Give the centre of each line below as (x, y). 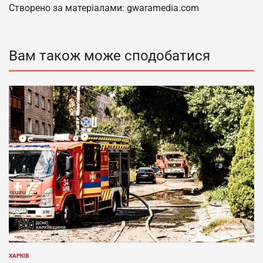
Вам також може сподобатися (109, 55)
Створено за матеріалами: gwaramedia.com (104, 8)
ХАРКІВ (19, 256)
